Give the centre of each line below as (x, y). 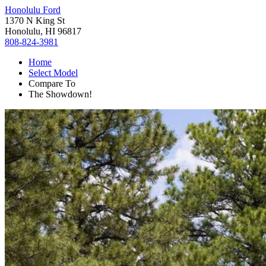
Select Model (53, 73)
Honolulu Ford (33, 10)
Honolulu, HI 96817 (43, 31)
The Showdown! (60, 94)
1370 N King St (35, 20)
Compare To (52, 83)
